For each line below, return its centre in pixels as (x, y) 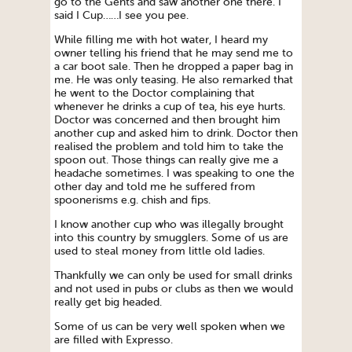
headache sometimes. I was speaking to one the (174, 174)
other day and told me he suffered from (155, 187)
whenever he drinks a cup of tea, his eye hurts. (170, 107)
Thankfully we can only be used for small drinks (173, 276)
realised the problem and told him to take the (169, 147)
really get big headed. (108, 302)
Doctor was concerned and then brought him (167, 120)
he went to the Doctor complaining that (154, 93)
